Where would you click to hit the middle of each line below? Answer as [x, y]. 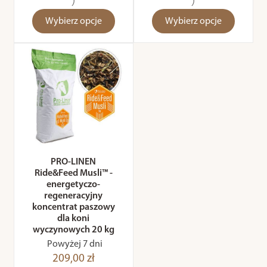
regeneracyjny [74, 196]
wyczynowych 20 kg [73, 230]
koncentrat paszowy [73, 208]
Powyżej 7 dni [75, 245]
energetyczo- [74, 185]
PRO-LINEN [74, 162]
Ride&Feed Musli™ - [73, 174]
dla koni [74, 219]
